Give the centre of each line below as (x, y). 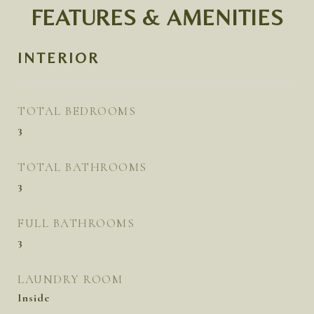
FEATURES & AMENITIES (157, 17)
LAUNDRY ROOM (70, 279)
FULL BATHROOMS (76, 223)
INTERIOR (59, 58)
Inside (34, 298)
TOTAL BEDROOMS (77, 111)
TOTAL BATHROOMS (82, 167)
